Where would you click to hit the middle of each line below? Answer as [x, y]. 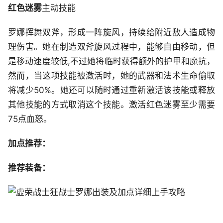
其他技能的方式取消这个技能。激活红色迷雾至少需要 [111, 105]
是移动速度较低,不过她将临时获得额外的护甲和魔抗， [111, 61]
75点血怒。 [30, 119]
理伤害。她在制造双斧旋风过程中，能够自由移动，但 [111, 47]
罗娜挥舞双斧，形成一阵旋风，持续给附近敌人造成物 [111, 33]
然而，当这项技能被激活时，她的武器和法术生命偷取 [111, 76]
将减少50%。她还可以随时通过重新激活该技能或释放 [111, 90]
